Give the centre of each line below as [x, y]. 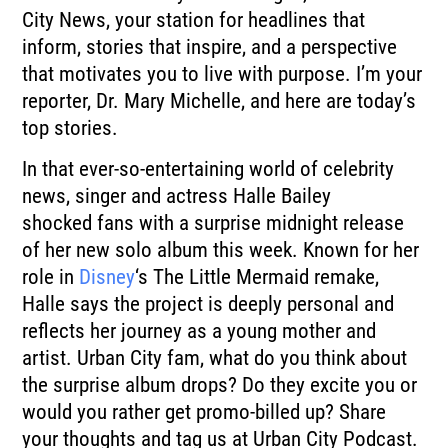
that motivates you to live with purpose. [187, 73]
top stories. [70, 127]
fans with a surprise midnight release [251, 223]
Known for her [361, 250]
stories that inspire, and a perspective [242, 46]
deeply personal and [311, 304]
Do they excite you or [330, 385]
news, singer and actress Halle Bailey [177, 196]
